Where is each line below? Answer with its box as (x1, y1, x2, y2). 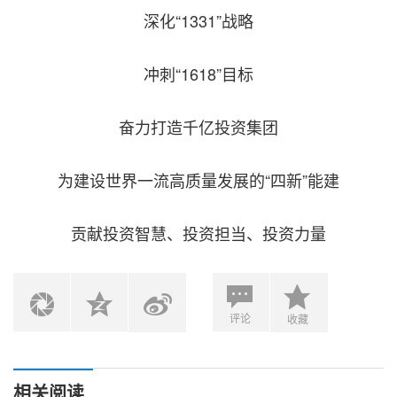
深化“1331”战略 (144, 9, 253, 33)
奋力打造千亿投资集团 (119, 115, 278, 139)
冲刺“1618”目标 (144, 62, 253, 86)
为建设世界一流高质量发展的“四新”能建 (58, 168, 339, 192)
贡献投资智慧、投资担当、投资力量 (71, 222, 326, 245)
